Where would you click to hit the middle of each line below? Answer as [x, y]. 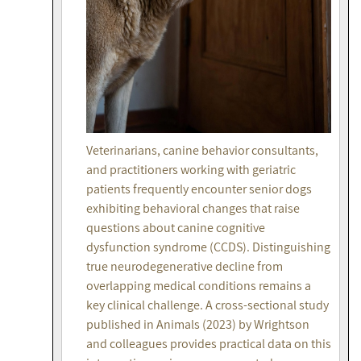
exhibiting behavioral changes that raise [193, 209]
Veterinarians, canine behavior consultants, [202, 151]
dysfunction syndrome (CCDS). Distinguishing [208, 247]
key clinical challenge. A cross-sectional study [207, 305]
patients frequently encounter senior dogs [199, 189]
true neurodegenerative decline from [185, 267]
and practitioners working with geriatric [191, 170]
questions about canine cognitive [176, 228]
